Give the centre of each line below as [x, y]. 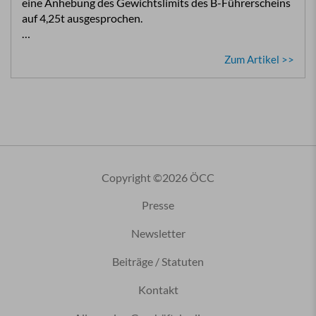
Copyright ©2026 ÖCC [158, 177]
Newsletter [158, 233]
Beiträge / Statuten [158, 261]
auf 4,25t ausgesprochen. [82, 18]
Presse [158, 205]
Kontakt [158, 289]
